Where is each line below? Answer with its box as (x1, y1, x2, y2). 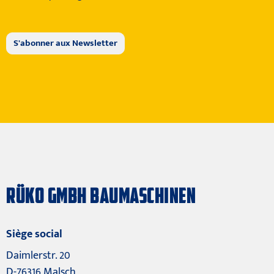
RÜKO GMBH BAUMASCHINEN (6, 182, 196, 211)
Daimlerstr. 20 (6, 246, 70, 265)
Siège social (6, 225, 62, 244)
